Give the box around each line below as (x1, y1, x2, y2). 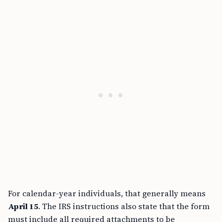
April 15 (8, 201, 38, 212)
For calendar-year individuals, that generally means (8, 188, 206, 199)
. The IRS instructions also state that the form (38, 201, 210, 212)
